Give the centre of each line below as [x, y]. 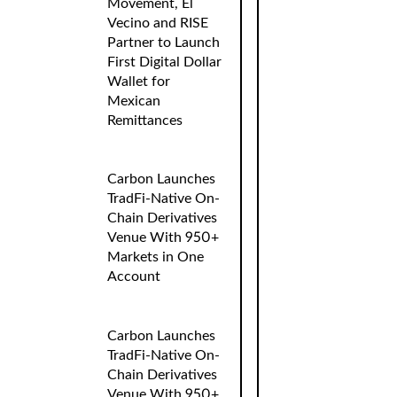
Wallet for [139, 81]
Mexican [134, 101]
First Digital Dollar [165, 62]
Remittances [145, 120]
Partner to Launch [164, 42]
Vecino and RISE [158, 23]
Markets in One [156, 257]
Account [134, 277]
